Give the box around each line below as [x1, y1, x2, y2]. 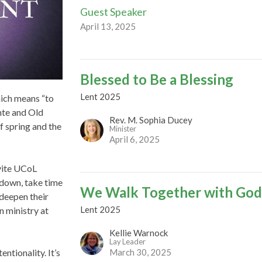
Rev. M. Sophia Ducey [109, 114, 193, 125]
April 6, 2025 [109, 133, 160, 144]
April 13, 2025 [80, 20, 136, 32]
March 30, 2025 [109, 246, 172, 257]
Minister [109, 123, 137, 133]
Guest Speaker [80, 5, 147, 18]
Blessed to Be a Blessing [80, 70, 234, 88]
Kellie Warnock [109, 227, 168, 238]
